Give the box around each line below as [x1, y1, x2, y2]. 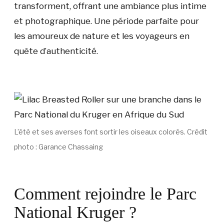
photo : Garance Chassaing [14, 142, 103, 151]
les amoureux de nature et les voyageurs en [14, 30, 189, 41]
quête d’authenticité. [14, 45, 98, 56]
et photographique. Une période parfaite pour [14, 15, 199, 26]
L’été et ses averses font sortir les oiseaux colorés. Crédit [14, 127, 207, 136]
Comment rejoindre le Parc [14, 184, 196, 203]
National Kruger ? [14, 202, 136, 221]
